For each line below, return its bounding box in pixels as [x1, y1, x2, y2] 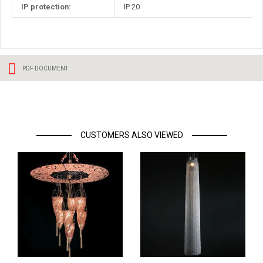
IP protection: [21, 2, 71, 12]
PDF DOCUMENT [22, 65, 68, 72]
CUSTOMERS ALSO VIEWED [80, 130, 183, 140]
